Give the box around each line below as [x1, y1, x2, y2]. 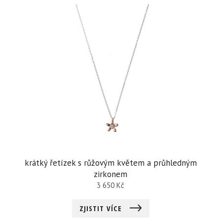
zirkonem [94, 169, 127, 180]
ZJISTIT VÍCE [79, 203, 124, 213]
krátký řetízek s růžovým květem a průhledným [24, 157, 197, 168]
